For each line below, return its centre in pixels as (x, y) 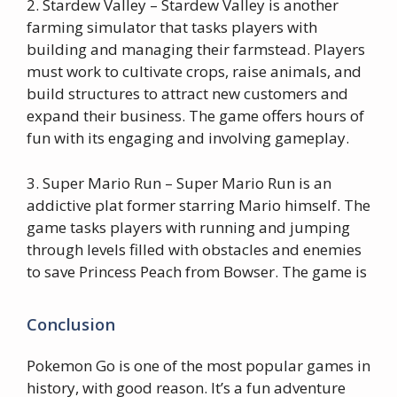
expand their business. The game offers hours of (195, 116)
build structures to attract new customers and (187, 93)
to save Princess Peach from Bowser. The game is (197, 271)
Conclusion (71, 324)
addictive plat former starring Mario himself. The (198, 205)
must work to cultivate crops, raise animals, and (194, 71)
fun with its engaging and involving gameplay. (188, 138)
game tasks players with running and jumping (188, 227)
